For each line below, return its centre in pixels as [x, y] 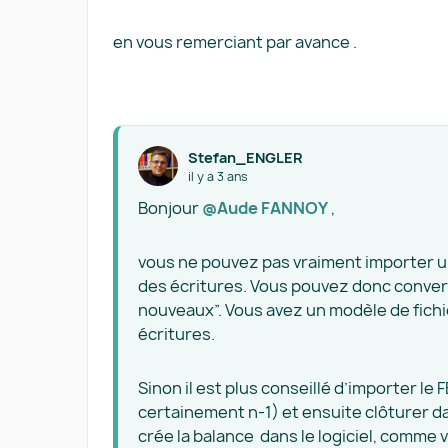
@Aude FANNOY [265, 208]
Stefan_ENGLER [245, 157]
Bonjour [170, 208]
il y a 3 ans [218, 176]
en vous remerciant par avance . [235, 42]
